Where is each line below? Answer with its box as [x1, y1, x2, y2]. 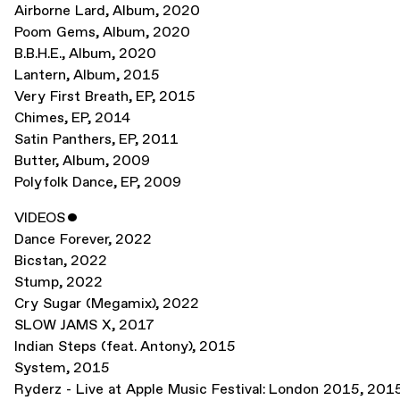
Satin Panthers [14, 131, 112, 148]
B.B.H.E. [14, 46, 62, 62]
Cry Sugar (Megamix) [14, 296, 155, 312]
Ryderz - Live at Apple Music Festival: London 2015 [14, 381, 360, 398]
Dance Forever [14, 231, 108, 248]
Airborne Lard [14, 3, 105, 20]
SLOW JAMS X [14, 317, 112, 334]
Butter [14, 153, 55, 170]
